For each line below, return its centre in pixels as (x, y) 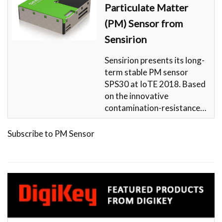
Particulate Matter (146, 7)
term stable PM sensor (146, 72)
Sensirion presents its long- (155, 60)
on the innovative (137, 96)
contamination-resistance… (155, 108)
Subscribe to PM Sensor (51, 133)
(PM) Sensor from (144, 23)
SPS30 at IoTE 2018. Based (155, 84)
